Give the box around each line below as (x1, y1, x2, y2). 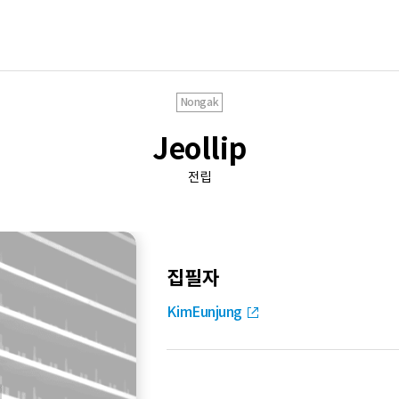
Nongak (180, 95, 219, 109)
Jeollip (152, 130, 247, 167)
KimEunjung (167, 302, 243, 322)
